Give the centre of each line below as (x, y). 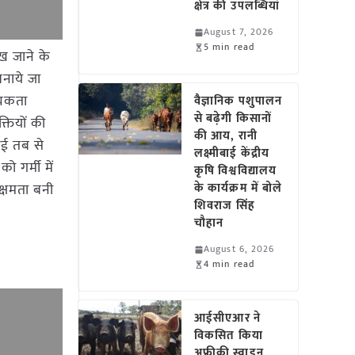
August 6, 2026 (239, 249)
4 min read (229, 264)
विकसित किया (229, 336)
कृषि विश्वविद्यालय (235, 171)
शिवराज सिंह (225, 206)
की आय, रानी (226, 136)
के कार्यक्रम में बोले (239, 188)
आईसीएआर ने (227, 318)
